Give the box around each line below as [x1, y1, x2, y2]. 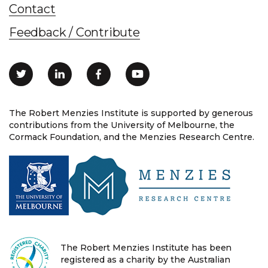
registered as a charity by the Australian [60, 254, 231, 265]
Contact [9, 1, 56, 16]
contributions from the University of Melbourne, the [9, 119, 234, 130]
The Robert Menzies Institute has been [60, 242, 232, 253]
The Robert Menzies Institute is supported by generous [9, 107, 253, 118]
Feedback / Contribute [9, 25, 140, 39]
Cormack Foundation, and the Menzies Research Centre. [9, 131, 254, 142]
